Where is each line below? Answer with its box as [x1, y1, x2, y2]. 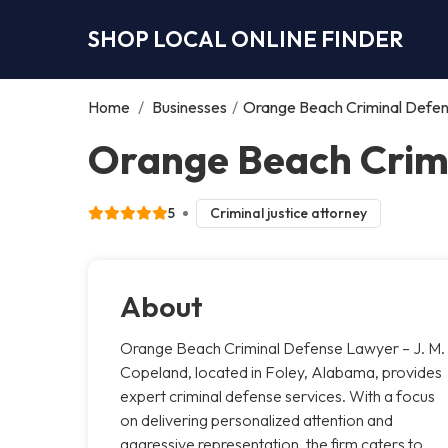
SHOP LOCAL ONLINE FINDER [88, 24, 403, 53]
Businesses [152, 96, 227, 117]
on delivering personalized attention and [120, 409, 393, 430]
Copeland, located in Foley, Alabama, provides [120, 361, 442, 382]
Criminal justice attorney [209, 203, 367, 222]
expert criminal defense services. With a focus [120, 385, 435, 406]
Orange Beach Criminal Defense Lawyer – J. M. [120, 337, 445, 358]
